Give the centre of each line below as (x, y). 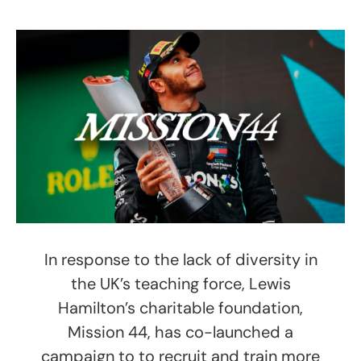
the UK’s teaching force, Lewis (180, 283)
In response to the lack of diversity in (180, 259)
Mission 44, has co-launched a (180, 332)
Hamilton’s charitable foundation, (180, 307)
